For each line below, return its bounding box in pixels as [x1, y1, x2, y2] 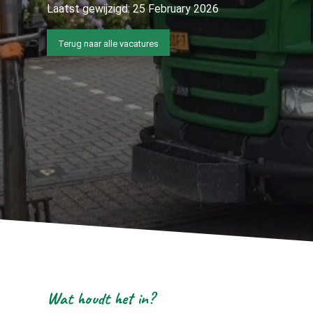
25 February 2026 [133, 1, 219, 15]
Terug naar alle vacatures [58, 38, 159, 50]
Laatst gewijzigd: [47, 1, 133, 15]
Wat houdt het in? [47, 288, 154, 309]
